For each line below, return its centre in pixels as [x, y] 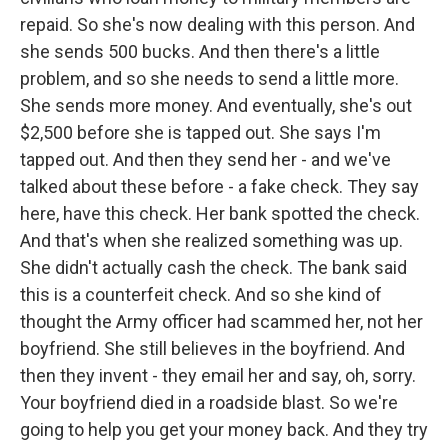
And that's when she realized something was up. [211, 240]
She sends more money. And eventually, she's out [216, 105]
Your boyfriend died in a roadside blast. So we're [209, 402]
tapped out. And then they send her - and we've [205, 159]
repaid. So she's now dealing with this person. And [217, 24]
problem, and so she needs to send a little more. [209, 78]
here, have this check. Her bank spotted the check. [220, 213]
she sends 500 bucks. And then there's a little [200, 51]
